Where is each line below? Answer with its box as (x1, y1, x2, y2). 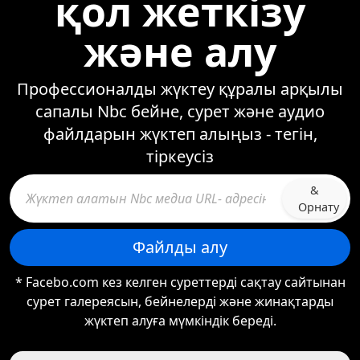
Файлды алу (133, 236, 227, 258)
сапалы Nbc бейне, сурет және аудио (35, 100, 325, 122)
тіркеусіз (146, 145, 214, 167)
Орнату (298, 199, 339, 215)
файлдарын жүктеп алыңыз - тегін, (43, 123, 317, 145)
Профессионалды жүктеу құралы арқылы (17, 78, 343, 100)
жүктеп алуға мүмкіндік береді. (84, 312, 276, 329)
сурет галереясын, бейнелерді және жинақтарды (27, 292, 333, 310)
